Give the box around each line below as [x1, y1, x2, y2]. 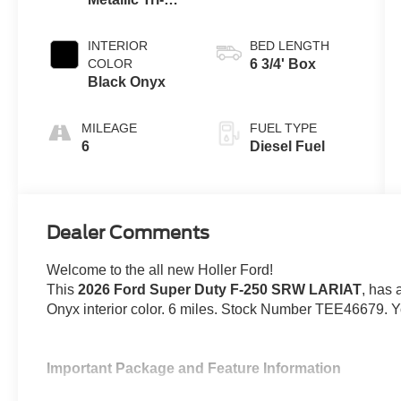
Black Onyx [88, 73, 166, 90]
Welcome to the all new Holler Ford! [47, 262, 274, 278]
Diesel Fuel [249, 138, 325, 154]
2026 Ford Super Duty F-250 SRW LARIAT [78, 282, 363, 298]
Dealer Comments [47, 222, 210, 244]
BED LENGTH [249, 38, 329, 53]
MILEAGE [81, 120, 138, 135]
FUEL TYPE [249, 120, 317, 135]
